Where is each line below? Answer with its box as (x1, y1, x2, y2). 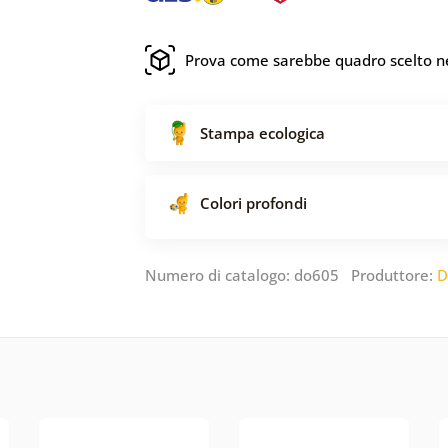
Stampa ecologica (200, 122, 325, 143)
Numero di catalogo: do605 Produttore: (145, 264, 437, 285)
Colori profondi (200, 192, 307, 213)
